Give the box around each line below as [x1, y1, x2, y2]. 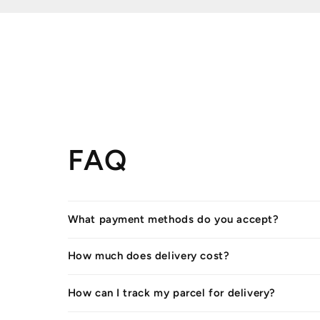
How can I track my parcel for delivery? [67, 286, 276, 299]
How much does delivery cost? [67, 249, 230, 263]
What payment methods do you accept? [67, 212, 279, 226]
